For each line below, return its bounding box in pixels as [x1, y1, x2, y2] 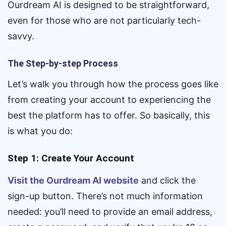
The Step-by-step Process [8, 58, 118, 69]
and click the [139, 175, 196, 186]
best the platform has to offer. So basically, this [8, 110, 210, 121]
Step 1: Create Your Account [8, 152, 134, 164]
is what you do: [8, 126, 73, 136]
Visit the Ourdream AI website [8, 175, 139, 186]
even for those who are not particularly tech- [8, 15, 201, 26]
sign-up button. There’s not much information [8, 191, 203, 201]
